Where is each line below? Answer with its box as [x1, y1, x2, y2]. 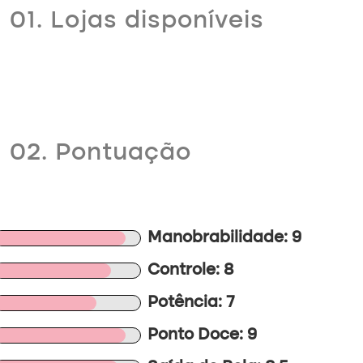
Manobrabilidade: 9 [147, 230, 302, 246]
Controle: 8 [147, 263, 234, 279]
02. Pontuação [10, 141, 191, 165]
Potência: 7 [147, 295, 236, 311]
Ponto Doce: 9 [147, 327, 258, 344]
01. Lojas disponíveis [10, 9, 264, 33]
